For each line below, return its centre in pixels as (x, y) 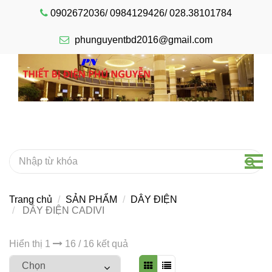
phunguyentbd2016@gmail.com (144, 40)
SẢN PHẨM (91, 199)
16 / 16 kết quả (95, 243)
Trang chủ (31, 199)
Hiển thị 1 (31, 243)
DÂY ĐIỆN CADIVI (62, 210)
